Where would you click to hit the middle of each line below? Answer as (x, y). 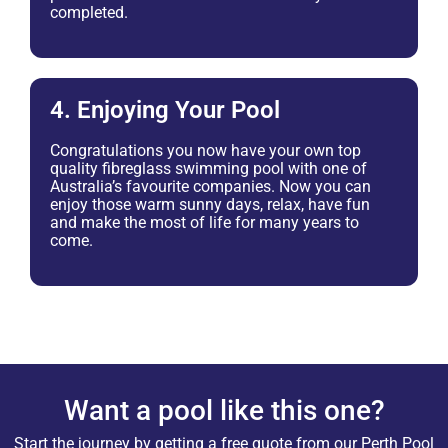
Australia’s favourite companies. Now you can (210, 186)
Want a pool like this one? (224, 410)
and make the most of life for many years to (204, 222)
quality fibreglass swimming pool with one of (208, 168)
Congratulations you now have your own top (205, 150)
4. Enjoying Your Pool (165, 109)
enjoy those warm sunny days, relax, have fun (210, 204)
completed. (89, 12)
